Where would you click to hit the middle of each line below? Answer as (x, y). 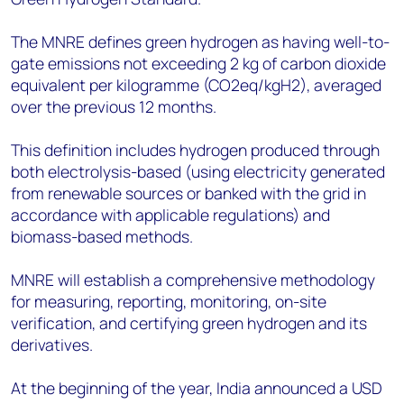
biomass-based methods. (102, 236)
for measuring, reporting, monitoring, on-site (169, 301)
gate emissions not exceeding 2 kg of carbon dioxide (198, 63)
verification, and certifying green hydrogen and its (189, 323)
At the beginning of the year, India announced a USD (197, 388)
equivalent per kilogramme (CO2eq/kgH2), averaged (196, 85)
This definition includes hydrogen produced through (195, 150)
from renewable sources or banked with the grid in (188, 193)
